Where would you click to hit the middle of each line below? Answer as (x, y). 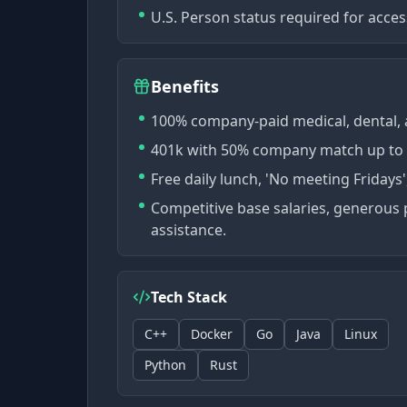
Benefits (185, 86)
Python (165, 365)
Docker (212, 334)
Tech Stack (189, 297)
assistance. (189, 230)
